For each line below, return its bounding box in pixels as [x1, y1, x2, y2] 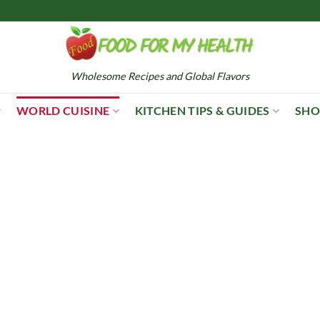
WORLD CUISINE [16, 104, 110, 117]
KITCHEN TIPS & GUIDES [134, 104, 270, 117]
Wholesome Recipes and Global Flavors [71, 70, 249, 83]
